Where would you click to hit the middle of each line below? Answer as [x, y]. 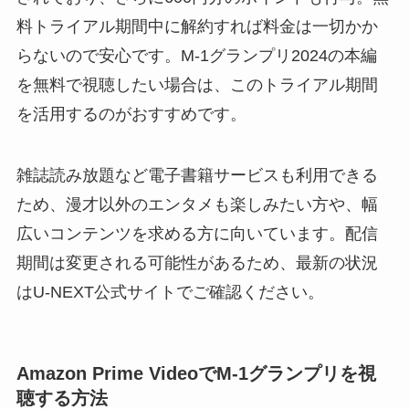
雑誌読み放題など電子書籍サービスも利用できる [197, 176]
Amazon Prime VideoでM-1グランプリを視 [196, 373]
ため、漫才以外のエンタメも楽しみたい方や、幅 [197, 205]
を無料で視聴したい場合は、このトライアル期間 [197, 84]
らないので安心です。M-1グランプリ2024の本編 [196, 55]
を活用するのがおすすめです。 [131, 114]
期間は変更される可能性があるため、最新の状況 [197, 263]
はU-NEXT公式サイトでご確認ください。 [170, 293]
